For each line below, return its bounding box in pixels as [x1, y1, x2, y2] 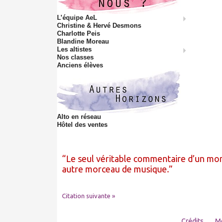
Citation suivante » [62, 192, 115, 199]
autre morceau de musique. [62, 164, 169, 174]
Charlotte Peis [57, 29, 100, 37]
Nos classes [57, 53, 94, 61]
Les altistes [57, 45, 92, 53]
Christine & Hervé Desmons [57, 21, 141, 29]
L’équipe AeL [57, 13, 97, 21]
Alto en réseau [57, 112, 101, 120]
